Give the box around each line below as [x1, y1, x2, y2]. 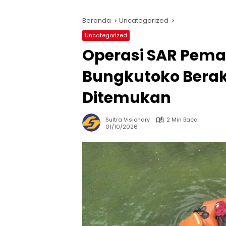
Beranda [82, 16, 111, 26]
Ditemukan [82, 87, 171, 109]
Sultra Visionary [105, 116, 150, 124]
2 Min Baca [166, 116, 198, 124]
